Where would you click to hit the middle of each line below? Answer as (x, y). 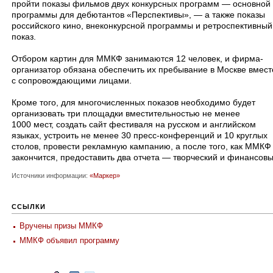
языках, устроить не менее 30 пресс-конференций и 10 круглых (140, 135)
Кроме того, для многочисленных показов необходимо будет (133, 102)
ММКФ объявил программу (69, 240)
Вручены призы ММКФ (61, 226)
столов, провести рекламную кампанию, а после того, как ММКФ (141, 146)
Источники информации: (51, 175)
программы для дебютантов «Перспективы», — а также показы (138, 15)
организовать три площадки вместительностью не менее (126, 113)
